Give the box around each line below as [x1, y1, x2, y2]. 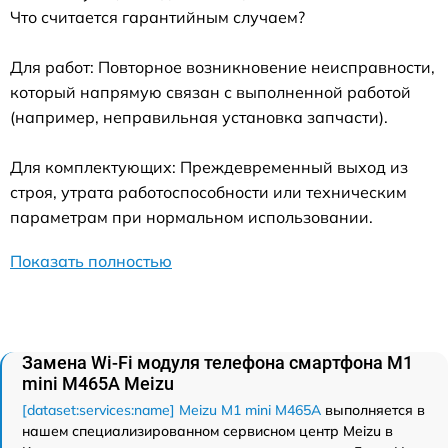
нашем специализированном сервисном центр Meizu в [22, 421, 393, 440]
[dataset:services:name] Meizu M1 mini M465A [22, 400, 321, 419]
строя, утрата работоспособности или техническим [10, 181, 407, 202]
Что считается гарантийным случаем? [10, 6, 305, 27]
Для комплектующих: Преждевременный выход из [10, 156, 408, 177]
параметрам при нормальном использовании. [10, 206, 373, 227]
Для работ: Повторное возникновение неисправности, [10, 56, 435, 77]
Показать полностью [10, 250, 172, 271]
